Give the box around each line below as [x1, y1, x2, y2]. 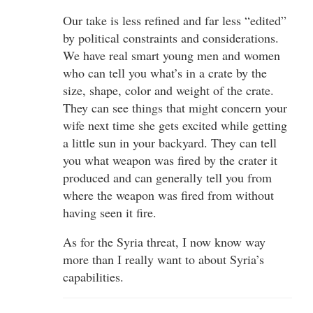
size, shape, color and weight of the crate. [63, 81, 274, 99]
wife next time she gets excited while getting [63, 116, 287, 133]
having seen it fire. [63, 203, 156, 221]
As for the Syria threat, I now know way [63, 233, 265, 250]
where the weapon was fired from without [63, 186, 274, 203]
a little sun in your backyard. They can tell [63, 133, 277, 151]
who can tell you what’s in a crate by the [63, 64, 267, 81]
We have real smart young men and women [63, 46, 280, 64]
